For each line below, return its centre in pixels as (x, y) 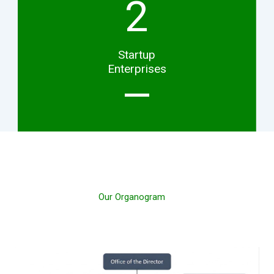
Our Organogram (131, 197)
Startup (137, 55)
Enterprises (137, 69)
